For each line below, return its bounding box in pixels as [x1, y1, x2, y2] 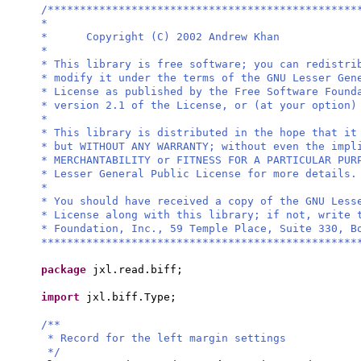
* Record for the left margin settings [48, 332, 286, 344]
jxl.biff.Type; [86, 291, 176, 303]
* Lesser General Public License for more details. [41, 168, 357, 180]
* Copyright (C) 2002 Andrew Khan [41, 31, 280, 43]
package [41, 263, 93, 276]
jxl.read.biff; [93, 263, 183, 276]
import [41, 291, 86, 303]
